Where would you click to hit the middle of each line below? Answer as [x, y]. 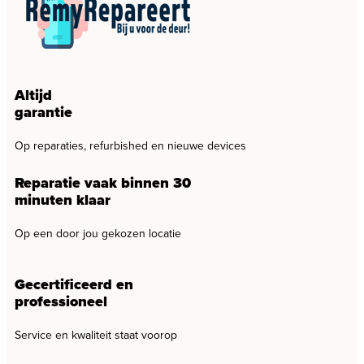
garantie [43, 112]
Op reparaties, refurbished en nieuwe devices [130, 145]
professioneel [61, 302]
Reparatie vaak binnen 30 [103, 182]
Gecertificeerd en [74, 285]
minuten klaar [63, 199]
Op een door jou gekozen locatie [98, 233]
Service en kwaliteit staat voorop [96, 336]
